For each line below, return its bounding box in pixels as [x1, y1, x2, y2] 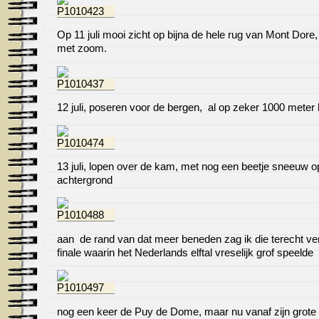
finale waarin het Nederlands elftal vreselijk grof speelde [57, 246, 313, 258]
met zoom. [57, 43, 107, 55]
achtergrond [57, 174, 113, 186]
